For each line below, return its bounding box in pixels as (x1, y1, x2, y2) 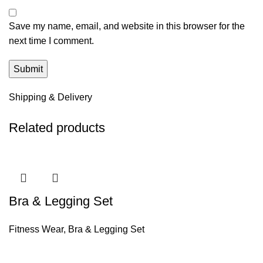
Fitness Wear (9, 224, 63, 235)
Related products (9, 120, 105, 136)
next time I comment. (9, 36, 94, 46)
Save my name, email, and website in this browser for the (9, 21, 245, 32)
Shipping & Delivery (9, 92, 92, 103)
